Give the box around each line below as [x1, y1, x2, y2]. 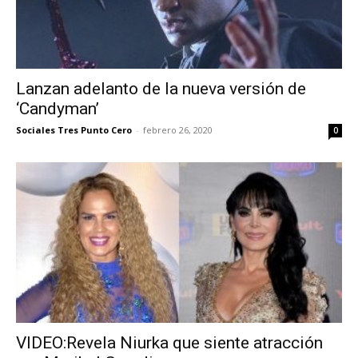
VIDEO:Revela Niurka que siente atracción [16, 333, 323, 353]
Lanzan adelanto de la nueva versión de [16, 78, 306, 98]
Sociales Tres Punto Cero [16, 123, 132, 136]
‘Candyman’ [16, 98, 99, 118]
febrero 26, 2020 [143, 123, 213, 136]
